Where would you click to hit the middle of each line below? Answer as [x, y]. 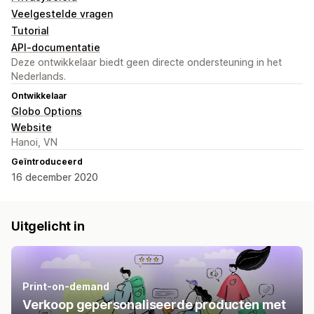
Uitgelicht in [48, 226]
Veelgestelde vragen [62, 14]
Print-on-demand [66, 287]
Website [32, 128]
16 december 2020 [55, 177]
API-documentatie [56, 48]
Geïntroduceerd [47, 162]
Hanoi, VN [34, 142]
